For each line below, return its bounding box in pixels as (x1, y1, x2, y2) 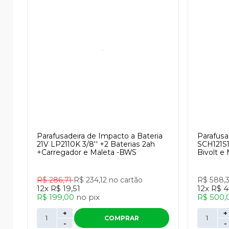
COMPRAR (104, 214, 140, 222)
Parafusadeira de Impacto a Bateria (37, 131, 163, 141)
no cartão (109, 175, 143, 185)
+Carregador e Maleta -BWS (37, 148, 136, 157)
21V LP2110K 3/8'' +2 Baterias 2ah (37, 140, 155, 149)
